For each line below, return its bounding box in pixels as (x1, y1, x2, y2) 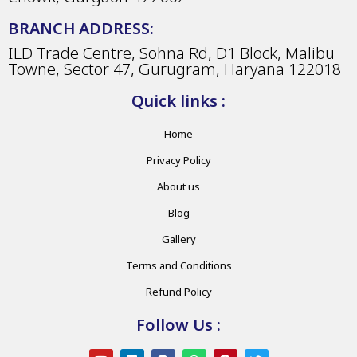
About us (157, 178, 200, 194)
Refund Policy (145, 284, 212, 299)
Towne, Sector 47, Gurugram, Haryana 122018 (8, 57, 341, 80)
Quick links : (131, 89, 226, 112)
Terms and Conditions (125, 257, 232, 273)
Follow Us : (136, 313, 221, 335)
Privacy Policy (146, 152, 211, 167)
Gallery (161, 231, 196, 246)
